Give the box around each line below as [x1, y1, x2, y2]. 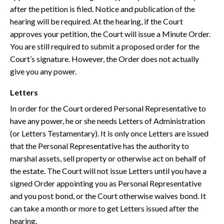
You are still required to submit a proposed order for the [10, 41, 199, 51]
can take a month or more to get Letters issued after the [10, 203, 198, 213]
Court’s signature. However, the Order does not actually [10, 54, 199, 64]
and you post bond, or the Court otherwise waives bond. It [10, 191, 206, 201]
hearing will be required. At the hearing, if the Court [10, 16, 183, 26]
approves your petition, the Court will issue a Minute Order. [10, 29, 210, 39]
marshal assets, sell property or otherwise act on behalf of [10, 153, 206, 163]
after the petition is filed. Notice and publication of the [10, 4, 195, 14]
